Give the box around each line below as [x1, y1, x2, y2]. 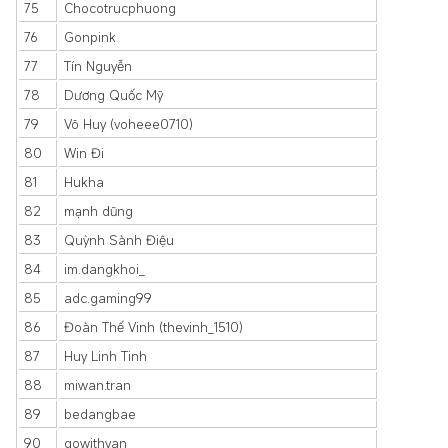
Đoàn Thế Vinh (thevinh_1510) [64, 318, 243, 336]
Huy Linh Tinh [64, 347, 147, 365]
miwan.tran [64, 376, 131, 394]
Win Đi [64, 144, 104, 162]
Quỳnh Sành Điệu [64, 231, 174, 249]
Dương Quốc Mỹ [64, 86, 163, 104]
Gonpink [64, 28, 116, 46]
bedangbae [64, 405, 136, 423]
